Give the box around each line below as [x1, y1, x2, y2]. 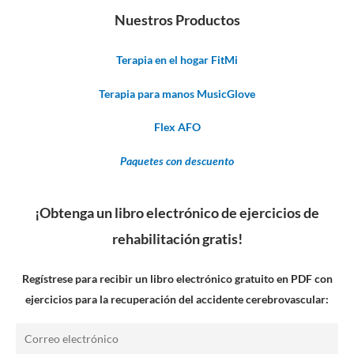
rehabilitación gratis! [111, 230, 243, 248]
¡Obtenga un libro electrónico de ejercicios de [35, 204, 319, 222]
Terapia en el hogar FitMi [116, 53, 238, 67]
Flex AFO [153, 120, 201, 134]
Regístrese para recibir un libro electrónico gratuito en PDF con [21, 272, 333, 286]
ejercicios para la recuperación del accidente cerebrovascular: [25, 292, 329, 307]
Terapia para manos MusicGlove [99, 86, 255, 100]
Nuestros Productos [114, 10, 240, 28]
